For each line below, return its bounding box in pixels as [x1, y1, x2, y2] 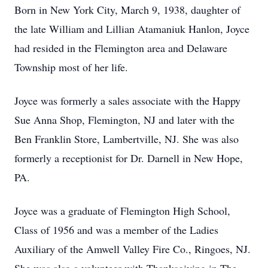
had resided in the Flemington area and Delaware [14, 41, 227, 55]
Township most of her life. [14, 60, 128, 74]
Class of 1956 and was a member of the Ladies [14, 223, 218, 237]
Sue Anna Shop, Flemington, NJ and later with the [14, 112, 234, 127]
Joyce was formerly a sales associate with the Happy [14, 93, 240, 108]
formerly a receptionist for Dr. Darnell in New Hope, [14, 151, 243, 165]
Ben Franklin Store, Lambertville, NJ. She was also [14, 132, 239, 146]
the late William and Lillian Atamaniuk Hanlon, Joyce [14, 22, 249, 36]
